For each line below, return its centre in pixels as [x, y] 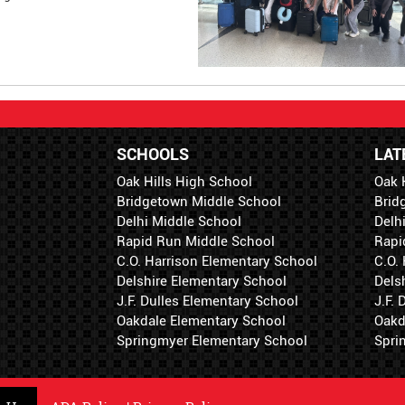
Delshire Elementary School [202, 282]
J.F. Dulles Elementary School [207, 301]
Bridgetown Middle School [199, 202]
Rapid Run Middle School [196, 242]
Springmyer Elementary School [212, 341]
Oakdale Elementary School [201, 321]
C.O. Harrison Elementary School [217, 262]
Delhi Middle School [179, 222]
